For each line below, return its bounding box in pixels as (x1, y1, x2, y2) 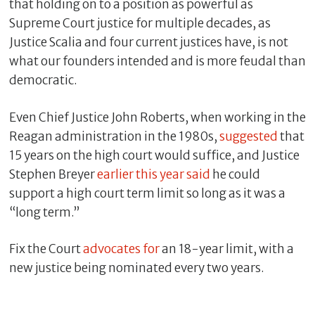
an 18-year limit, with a (159, 241, 294, 257)
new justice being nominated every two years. (8, 260, 264, 276)
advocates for (82, 241, 160, 257)
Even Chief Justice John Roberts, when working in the (8, 109, 306, 125)
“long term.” (8, 204, 79, 220)
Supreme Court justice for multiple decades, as (8, 15, 271, 32)
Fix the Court (8, 241, 83, 257)
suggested (219, 128, 278, 144)
